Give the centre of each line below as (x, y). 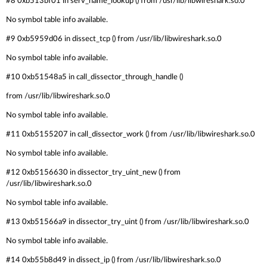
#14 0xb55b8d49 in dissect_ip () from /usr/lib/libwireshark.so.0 (114, 260)
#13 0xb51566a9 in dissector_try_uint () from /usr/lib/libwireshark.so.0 (128, 222)
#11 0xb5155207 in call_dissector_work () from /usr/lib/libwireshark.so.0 (131, 134)
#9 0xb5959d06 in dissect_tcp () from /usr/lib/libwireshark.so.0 (114, 39)
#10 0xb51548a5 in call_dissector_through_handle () (94, 77)
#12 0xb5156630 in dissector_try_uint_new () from (93, 172)
